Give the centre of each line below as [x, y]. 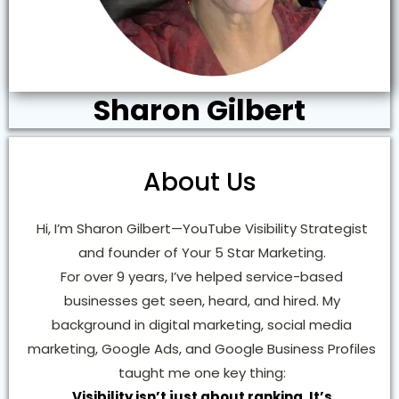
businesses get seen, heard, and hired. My [202, 301]
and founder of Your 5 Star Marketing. [202, 253]
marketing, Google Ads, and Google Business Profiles [202, 349]
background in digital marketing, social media [202, 325]
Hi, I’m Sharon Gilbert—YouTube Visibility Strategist [202, 229]
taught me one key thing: [202, 373]
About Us [199, 183]
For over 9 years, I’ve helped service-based [202, 277]
